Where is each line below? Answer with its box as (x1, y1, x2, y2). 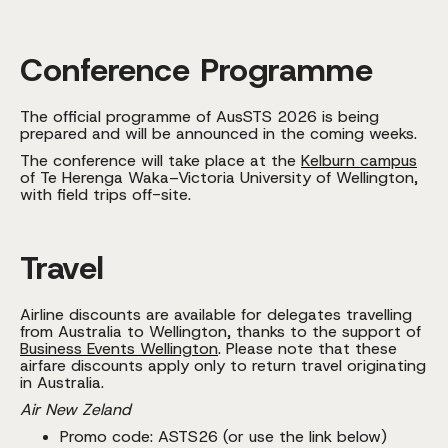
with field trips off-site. (20, 183, 191, 205)
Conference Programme (20, 48, 373, 91)
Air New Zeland (20, 398, 131, 420)
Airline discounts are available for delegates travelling (20, 303, 412, 325)
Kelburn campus (301, 149, 417, 171)
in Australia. (20, 371, 104, 393)
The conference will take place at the (20, 149, 301, 171)
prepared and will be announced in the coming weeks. (20, 122, 417, 144)
